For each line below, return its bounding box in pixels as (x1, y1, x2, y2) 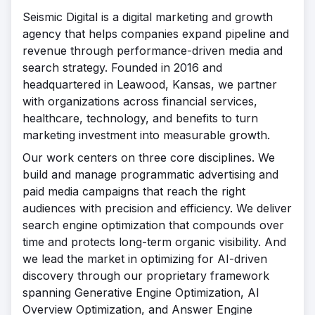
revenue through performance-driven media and (22, 44, 283, 58)
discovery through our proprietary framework (22, 269, 269, 283)
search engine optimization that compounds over (22, 218, 284, 232)
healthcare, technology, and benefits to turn (22, 111, 258, 125)
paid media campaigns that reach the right (22, 184, 245, 198)
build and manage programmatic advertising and (22, 167, 278, 181)
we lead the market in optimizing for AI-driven (22, 252, 267, 266)
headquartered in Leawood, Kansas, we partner (22, 77, 277, 91)
